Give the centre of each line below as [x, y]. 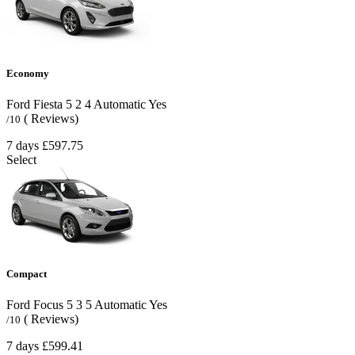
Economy [28, 73]
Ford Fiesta [34, 105]
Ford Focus [35, 305]
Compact [27, 274]
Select [21, 160]
